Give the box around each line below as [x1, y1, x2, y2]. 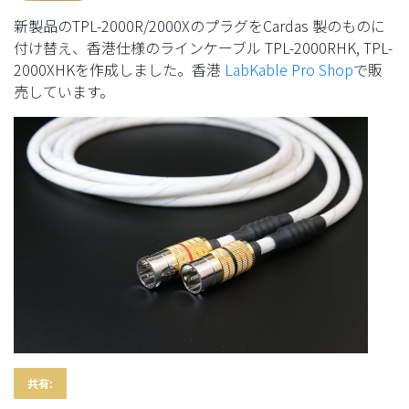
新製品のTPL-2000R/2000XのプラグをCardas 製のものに [14, 15, 385, 37]
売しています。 [14, 80, 114, 102]
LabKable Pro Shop [225, 58, 353, 80]
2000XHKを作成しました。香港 [14, 58, 225, 80]
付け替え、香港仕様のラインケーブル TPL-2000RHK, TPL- [14, 37, 393, 58]
